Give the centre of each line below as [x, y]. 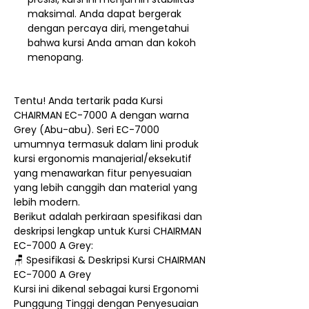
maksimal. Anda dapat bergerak [104, 13]
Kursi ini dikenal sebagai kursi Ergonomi [106, 289]
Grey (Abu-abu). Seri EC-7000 [87, 129]
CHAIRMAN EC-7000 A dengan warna [101, 115]
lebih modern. [47, 202]
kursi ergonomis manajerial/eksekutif [103, 158]
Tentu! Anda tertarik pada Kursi [88, 100]
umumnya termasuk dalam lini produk [106, 144]
